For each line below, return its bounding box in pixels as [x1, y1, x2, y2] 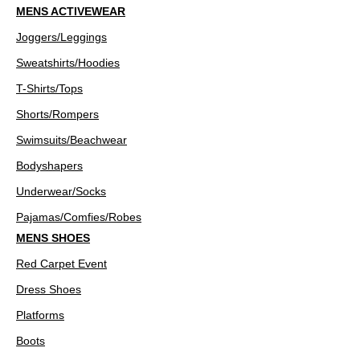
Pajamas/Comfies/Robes [16, 211, 141, 223]
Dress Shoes [16, 283, 81, 296]
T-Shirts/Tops [16, 82, 83, 95]
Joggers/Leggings [16, 31, 107, 43]
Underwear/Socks [16, 185, 106, 198]
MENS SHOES [16, 231, 90, 244]
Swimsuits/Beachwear [16, 133, 127, 146]
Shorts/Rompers [16, 108, 99, 121]
